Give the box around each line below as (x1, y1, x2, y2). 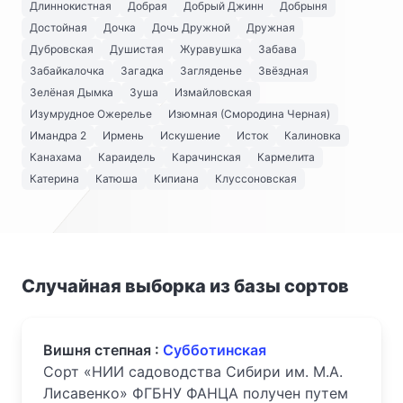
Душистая (110, 42, 164, 56)
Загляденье (180, 64, 242, 77)
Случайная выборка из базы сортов (22, 275, 349, 297)
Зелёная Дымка (30, 85, 113, 99)
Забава (258, 42, 297, 56)
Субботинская (163, 341, 266, 359)
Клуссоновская (215, 172, 297, 185)
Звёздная (258, 64, 309, 77)
